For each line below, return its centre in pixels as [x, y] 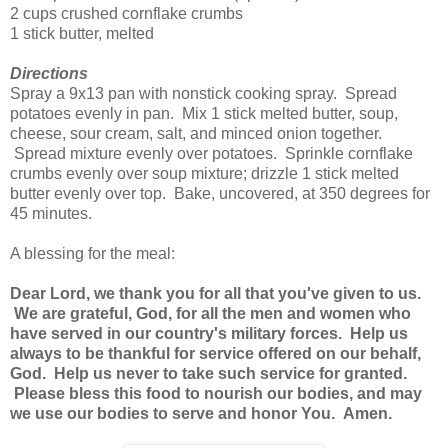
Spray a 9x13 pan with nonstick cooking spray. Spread [203, 94]
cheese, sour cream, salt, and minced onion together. [196, 134]
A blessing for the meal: [92, 254]
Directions [49, 74]
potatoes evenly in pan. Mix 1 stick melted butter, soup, [204, 114]
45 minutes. [51, 214]
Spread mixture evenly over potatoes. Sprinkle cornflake [211, 154]
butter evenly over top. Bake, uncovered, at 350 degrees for [220, 194]
